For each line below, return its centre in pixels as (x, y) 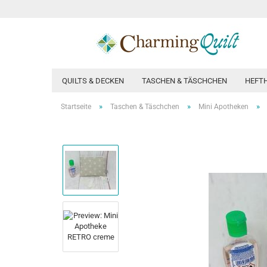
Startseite (76, 107)
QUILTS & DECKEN (93, 81)
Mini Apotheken (223, 107)
